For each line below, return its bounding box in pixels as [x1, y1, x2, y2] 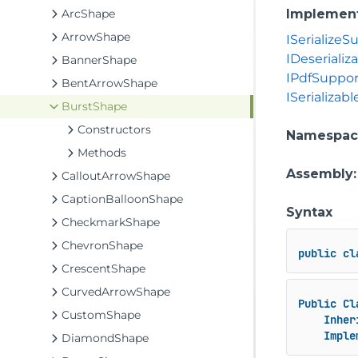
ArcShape [62, 6, 115, 21]
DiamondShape [62, 331, 149, 345]
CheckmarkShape [62, 215, 160, 229]
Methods [78, 145, 126, 160]
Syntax [286, 205, 332, 220]
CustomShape [62, 308, 141, 322]
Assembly [286, 166, 353, 181]
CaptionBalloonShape [62, 192, 183, 206]
